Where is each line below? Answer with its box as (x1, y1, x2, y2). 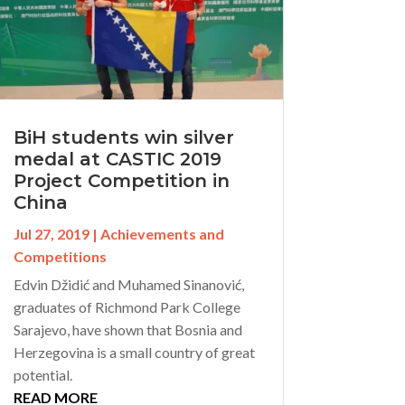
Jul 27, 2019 (13, 224, 89, 242)
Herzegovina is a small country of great (13, 343, 255, 361)
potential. (13, 365, 72, 383)
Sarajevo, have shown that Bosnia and (13, 320, 242, 338)
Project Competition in (13, 169, 230, 192)
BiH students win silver (13, 126, 234, 148)
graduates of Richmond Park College (13, 297, 240, 316)
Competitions (13, 247, 107, 265)
